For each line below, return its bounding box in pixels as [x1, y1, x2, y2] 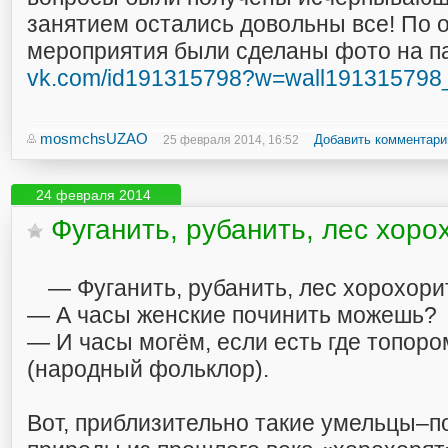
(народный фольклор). [27, 356, 269, 382]
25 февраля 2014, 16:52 [163, 133, 299, 147]
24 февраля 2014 [36, 187, 151, 203]
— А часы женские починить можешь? [27, 302, 437, 328]
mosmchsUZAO [40, 130, 148, 147]
